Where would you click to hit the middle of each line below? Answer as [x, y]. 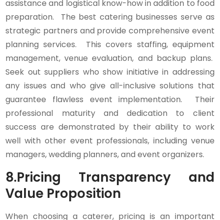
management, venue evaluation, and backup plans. [110, 58]
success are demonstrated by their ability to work [110, 127]
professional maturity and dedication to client [110, 113]
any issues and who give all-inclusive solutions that [110, 86]
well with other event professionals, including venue [110, 141]
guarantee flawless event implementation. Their [110, 100]
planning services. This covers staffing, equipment [110, 45]
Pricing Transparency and [116, 178]
